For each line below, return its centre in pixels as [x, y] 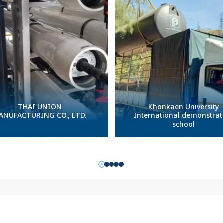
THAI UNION [40, 107]
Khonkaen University [183, 107]
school [183, 125]
